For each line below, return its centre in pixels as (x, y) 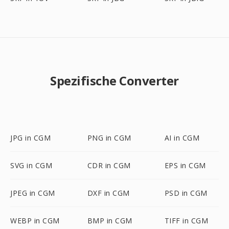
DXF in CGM (108, 193)
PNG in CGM (109, 138)
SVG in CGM (31, 165)
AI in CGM (182, 138)
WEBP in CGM (35, 221)
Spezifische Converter (114, 81)
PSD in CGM (186, 193)
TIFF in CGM (186, 221)
